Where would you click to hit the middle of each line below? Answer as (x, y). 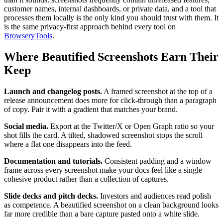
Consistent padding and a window (157, 161)
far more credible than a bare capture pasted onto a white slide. (102, 214)
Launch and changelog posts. (53, 92)
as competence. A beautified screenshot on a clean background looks (111, 205)
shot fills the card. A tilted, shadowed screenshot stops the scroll (103, 135)
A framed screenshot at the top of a (157, 92)
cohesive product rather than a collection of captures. (86, 179)
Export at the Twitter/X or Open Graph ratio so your (131, 126)
